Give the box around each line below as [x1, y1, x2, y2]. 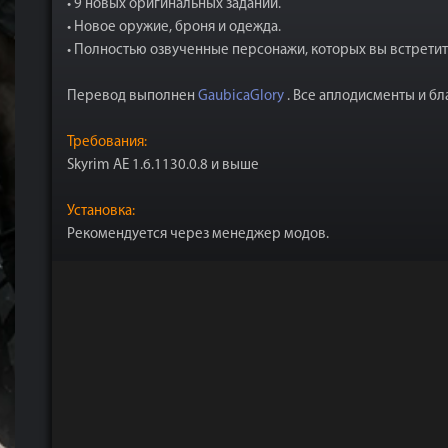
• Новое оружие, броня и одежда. [67, 20, 281, 35]
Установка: [67, 204, 135, 219]
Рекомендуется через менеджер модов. [67, 227, 329, 242]
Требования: [67, 135, 147, 150]
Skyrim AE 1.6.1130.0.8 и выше [67, 158, 259, 173]
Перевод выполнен [67, 89, 198, 104]
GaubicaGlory [198, 89, 284, 104]
